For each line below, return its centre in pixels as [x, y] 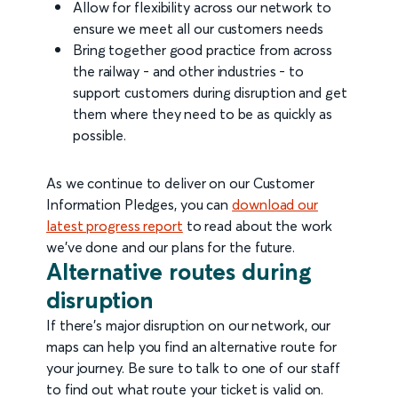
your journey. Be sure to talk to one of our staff [194, 368]
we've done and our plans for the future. [171, 247]
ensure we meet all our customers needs [199, 29]
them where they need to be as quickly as [203, 114]
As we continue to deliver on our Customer [180, 183]
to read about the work [257, 226]
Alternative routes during [179, 272]
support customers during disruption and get [210, 93]
